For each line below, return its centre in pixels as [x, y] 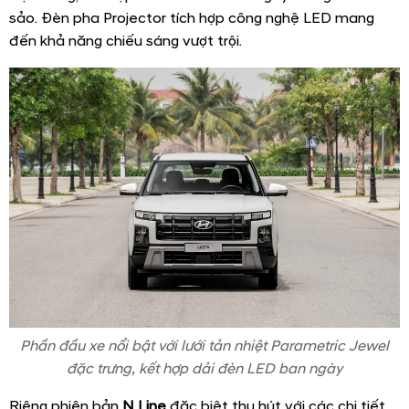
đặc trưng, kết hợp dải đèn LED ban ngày [204, 369]
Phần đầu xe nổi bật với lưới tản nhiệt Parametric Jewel [204, 346]
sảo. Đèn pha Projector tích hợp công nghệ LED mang [192, 18]
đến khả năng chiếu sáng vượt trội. [126, 41]
